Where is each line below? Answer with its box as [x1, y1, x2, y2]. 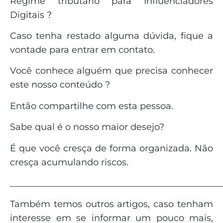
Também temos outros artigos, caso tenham [10, 199, 213, 210]
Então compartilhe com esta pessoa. [10, 100, 173, 111]
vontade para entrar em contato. [10, 44, 155, 56]
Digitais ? [10, 9, 52, 20]
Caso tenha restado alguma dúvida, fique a [10, 30, 213, 42]
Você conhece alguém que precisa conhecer [10, 65, 213, 77]
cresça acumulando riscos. [10, 156, 128, 168]
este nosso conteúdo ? [10, 79, 110, 91]
